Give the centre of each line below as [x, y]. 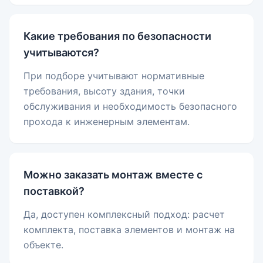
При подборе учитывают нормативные [114, 76]
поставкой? [54, 191]
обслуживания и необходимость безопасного [130, 107]
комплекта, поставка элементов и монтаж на [129, 230]
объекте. [43, 245]
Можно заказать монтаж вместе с [113, 175]
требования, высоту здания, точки [104, 91]
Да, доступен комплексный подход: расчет [124, 215]
